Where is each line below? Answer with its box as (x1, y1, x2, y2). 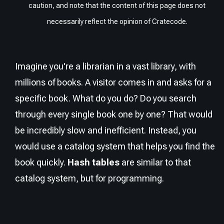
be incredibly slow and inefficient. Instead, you (15, 124, 196, 135)
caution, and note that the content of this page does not (28, 1, 205, 9)
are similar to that (119, 156, 191, 167)
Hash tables (67, 156, 119, 167)
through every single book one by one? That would (15, 108, 212, 119)
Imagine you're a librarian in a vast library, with (15, 60, 196, 71)
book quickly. (15, 156, 67, 167)
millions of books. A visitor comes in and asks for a (15, 76, 211, 87)
